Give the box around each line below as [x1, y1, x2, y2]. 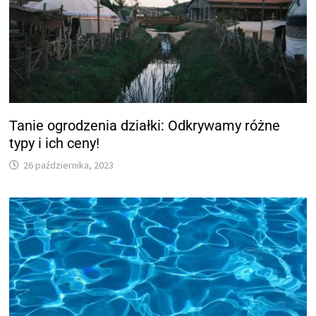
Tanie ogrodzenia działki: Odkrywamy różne [9, 117, 281, 135]
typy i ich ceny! [9, 135, 100, 152]
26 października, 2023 [23, 159, 114, 172]
